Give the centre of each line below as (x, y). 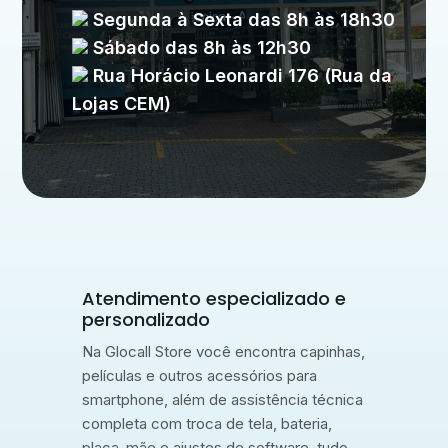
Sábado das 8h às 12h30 (200, 48)
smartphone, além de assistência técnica (223, 400)
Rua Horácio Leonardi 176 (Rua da (240, 76)
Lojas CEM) (122, 104)
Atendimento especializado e (214, 299)
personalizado (146, 320)
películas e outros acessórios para (200, 376)
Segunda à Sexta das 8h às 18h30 (242, 20)
